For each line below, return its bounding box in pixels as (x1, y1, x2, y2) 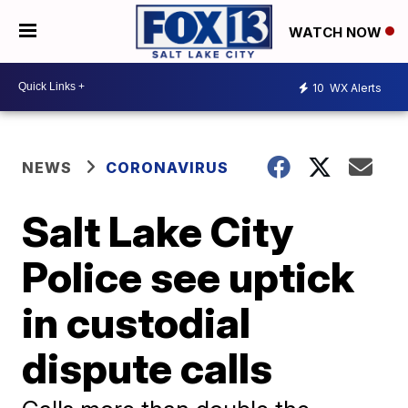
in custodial (22, 296, 251, 348)
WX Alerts (327, 81, 382, 96)
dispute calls (22, 342, 273, 393)
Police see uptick (22, 250, 355, 302)
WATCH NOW (289, 23, 385, 41)
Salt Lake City (22, 205, 294, 257)
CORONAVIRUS (106, 158, 229, 177)
